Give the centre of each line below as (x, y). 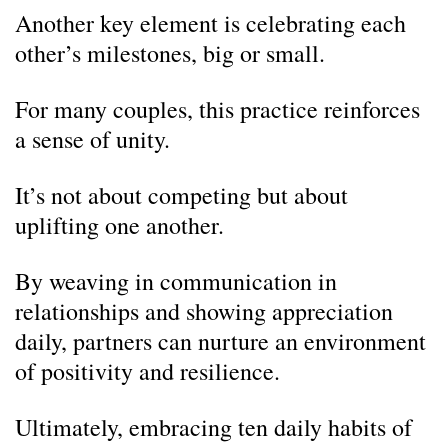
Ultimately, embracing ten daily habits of (213, 427)
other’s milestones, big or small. (170, 53)
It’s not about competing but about (181, 195)
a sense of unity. (92, 139)
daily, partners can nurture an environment (220, 341)
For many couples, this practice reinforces (217, 109)
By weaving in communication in (176, 281)
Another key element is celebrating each (210, 23)
